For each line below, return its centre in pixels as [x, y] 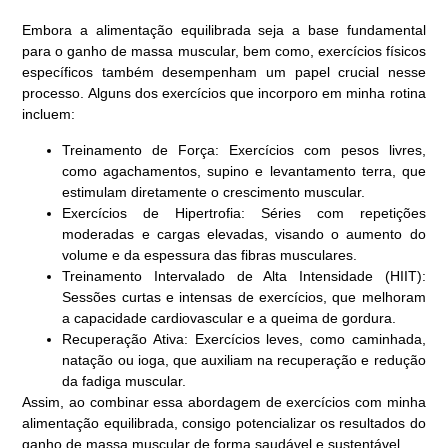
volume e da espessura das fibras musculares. [210, 254]
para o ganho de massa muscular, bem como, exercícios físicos [224, 51]
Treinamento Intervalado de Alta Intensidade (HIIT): [244, 275]
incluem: [49, 114]
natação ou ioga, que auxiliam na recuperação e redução [244, 359]
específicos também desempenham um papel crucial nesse [224, 72]
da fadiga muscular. [124, 380]
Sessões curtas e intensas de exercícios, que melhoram [244, 296]
